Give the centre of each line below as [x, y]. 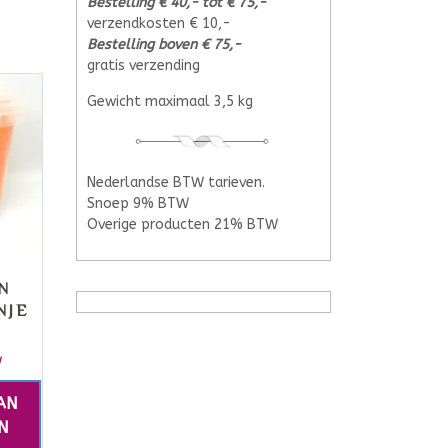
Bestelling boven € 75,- [164, 44]
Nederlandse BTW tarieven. [176, 183]
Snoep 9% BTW [138, 204]
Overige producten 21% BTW [182, 225]
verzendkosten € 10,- [159, 23]
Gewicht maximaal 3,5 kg [170, 101]
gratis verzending [143, 65]
